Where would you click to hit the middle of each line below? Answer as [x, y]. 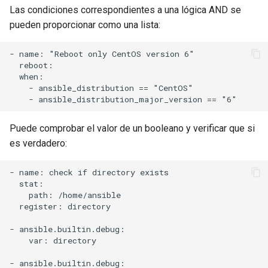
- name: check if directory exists [89, 172]
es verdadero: [38, 143]
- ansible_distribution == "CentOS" [101, 88]
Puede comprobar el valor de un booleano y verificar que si [132, 128]
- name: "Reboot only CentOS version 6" [102, 54]
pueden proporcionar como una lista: [85, 25]
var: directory [53, 240]
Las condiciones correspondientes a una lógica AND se [125, 10]
